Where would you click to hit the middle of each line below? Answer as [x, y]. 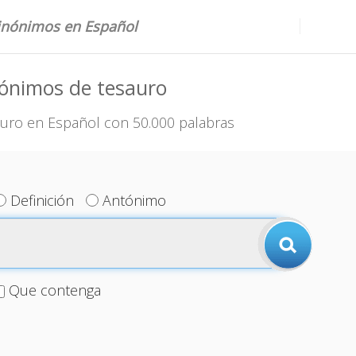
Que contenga [54, 290]
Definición [43, 200]
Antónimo [135, 200]
